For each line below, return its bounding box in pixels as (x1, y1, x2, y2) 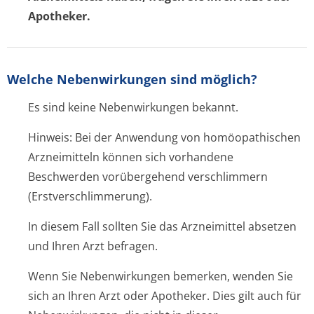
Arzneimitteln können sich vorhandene (28, 149, 233, 165)
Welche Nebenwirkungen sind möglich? (7, 71, 257, 88)
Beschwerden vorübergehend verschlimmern (28, 169, 268, 184)
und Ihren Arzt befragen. (28, 238, 158, 254)
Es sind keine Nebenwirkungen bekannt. (28, 100, 238, 115)
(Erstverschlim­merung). (28, 189, 152, 204)
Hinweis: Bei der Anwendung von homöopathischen (28, 130, 301, 145)
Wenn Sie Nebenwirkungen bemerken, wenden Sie (28, 268, 293, 284)
